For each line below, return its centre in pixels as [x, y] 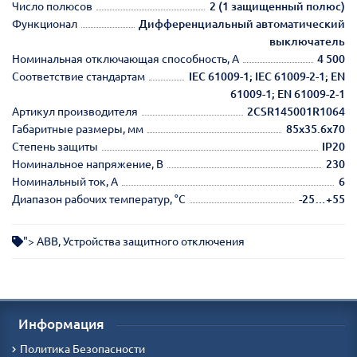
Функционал [45, 24]
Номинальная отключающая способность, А [126, 59]
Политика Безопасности [82, 349]
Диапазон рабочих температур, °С [99, 199]
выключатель [307, 41]
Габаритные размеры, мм [78, 129]
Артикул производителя [75, 111]
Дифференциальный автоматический [242, 24]
